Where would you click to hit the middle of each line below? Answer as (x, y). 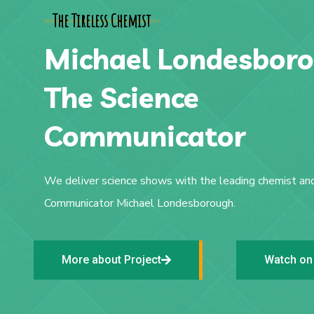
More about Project (111, 260)
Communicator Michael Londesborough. (140, 203)
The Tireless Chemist (102, 21)
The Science (122, 97)
